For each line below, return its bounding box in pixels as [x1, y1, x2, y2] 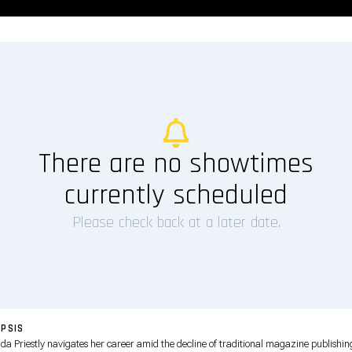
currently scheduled [64, 177, 288, 213]
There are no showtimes [38, 145, 313, 181]
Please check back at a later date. [71, 211, 280, 233]
